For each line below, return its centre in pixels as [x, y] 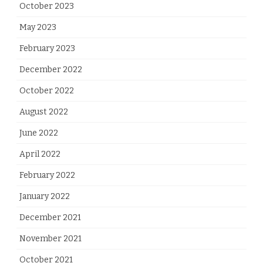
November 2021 [50, 239]
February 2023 [47, 49]
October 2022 [47, 91]
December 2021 [50, 218]
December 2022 [51, 70]
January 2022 [45, 197]
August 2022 [44, 112]
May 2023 [38, 28]
